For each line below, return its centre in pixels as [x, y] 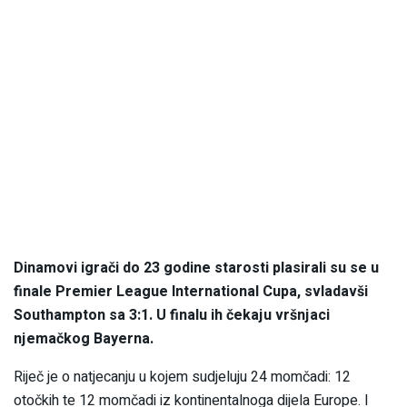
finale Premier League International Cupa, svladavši [191, 291]
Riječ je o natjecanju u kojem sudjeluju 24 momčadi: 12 [182, 377]
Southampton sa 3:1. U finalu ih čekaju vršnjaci [172, 315]
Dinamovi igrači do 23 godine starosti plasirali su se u [196, 268]
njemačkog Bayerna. [84, 338]
